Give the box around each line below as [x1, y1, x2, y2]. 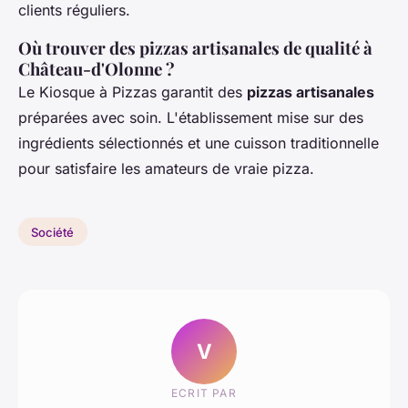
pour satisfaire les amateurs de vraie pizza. [18, 158, 314, 178]
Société [31, 224, 75, 240]
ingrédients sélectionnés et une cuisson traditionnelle [18, 133, 379, 152]
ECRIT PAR [171, 386, 237, 401]
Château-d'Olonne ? [18, 56, 175, 80]
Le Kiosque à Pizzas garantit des [18, 82, 247, 101]
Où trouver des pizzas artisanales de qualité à [18, 36, 372, 59]
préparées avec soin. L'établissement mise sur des [18, 107, 363, 127]
